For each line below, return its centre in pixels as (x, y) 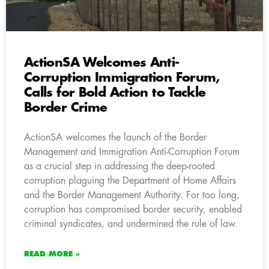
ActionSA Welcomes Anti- (102, 62)
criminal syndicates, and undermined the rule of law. (131, 224)
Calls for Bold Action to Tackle (115, 92)
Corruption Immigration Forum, (122, 77)
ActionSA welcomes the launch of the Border (115, 137)
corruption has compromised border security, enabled (133, 209)
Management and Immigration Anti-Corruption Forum (132, 152)
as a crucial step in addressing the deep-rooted (119, 166)
